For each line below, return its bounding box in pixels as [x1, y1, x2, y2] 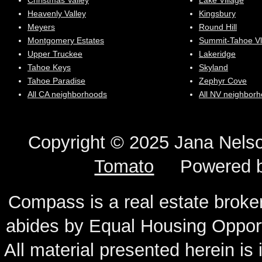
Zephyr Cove [199, 76, 247, 85]
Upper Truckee [27, 49, 82, 58]
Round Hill [199, 22, 237, 32]
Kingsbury [199, 9, 236, 18]
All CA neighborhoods [27, 89, 107, 99]
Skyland [199, 63, 228, 72]
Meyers [27, 22, 55, 32]
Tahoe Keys [27, 63, 71, 72]
